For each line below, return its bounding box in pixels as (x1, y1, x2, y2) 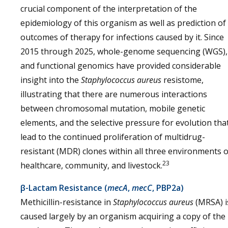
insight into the (20, 74, 81, 85)
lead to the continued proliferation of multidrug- (20, 131, 205, 142)
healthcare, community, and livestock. (20, 160, 162, 171)
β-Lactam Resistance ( (20, 182, 107, 193)
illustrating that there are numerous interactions (20, 89, 207, 100)
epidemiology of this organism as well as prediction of (20, 17, 226, 28)
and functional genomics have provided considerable (20, 60, 221, 71)
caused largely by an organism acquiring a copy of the (20, 211, 225, 222)
